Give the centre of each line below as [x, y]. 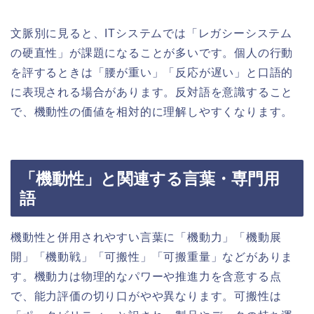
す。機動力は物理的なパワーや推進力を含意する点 [146, 277]
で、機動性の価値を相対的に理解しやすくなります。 [152, 111]
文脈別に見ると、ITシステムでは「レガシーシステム [152, 33]
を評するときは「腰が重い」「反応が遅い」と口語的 [152, 72]
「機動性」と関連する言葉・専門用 [150, 179]
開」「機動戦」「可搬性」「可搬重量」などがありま [152, 257]
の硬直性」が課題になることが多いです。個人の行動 [152, 53]
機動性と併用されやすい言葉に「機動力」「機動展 [146, 238]
